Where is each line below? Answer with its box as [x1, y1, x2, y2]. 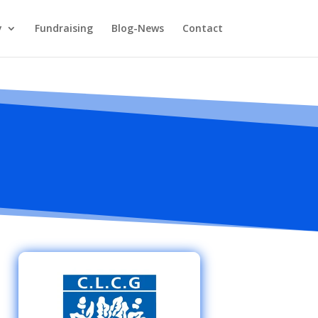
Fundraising [34, 21, 93, 35]
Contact [182, 21, 223, 35]
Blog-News [111, 21, 164, 35]
